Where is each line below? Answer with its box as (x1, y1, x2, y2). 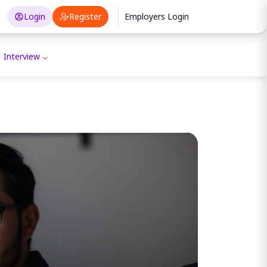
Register (69, 11, 102, 22)
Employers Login (125, 11, 190, 22)
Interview (4, 51, 40, 63)
